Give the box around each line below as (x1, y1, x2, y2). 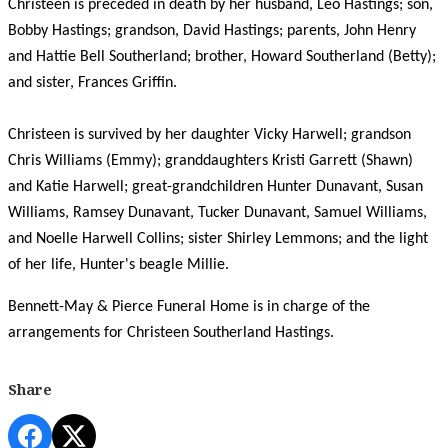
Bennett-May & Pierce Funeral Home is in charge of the (8, 299, 370, 315)
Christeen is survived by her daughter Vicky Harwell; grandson (8, 127, 411, 143)
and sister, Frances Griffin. (8, 75, 181, 91)
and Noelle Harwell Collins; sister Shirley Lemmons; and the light (8, 231, 428, 247)
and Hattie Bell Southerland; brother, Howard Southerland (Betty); (8, 49, 436, 65)
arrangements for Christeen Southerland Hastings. (8, 325, 334, 341)
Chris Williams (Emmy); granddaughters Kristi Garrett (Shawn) (8, 153, 413, 169)
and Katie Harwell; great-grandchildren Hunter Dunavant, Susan (8, 179, 423, 195)
